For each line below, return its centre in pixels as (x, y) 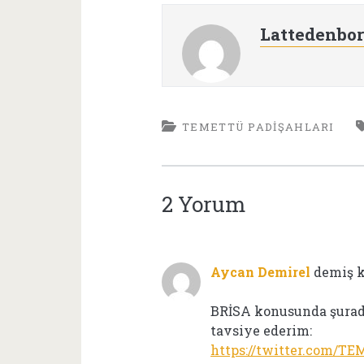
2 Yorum (204, 204)
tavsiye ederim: (262, 330)
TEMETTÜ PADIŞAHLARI (258, 126)
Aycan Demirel (261, 271)
